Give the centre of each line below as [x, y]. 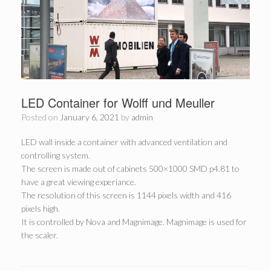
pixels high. [41, 208]
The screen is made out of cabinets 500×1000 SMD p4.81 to [130, 168]
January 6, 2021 [90, 117]
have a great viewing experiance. [79, 182]
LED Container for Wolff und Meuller [118, 103]
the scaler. [40, 235]
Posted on [43, 117]
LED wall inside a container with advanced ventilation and [124, 142]
